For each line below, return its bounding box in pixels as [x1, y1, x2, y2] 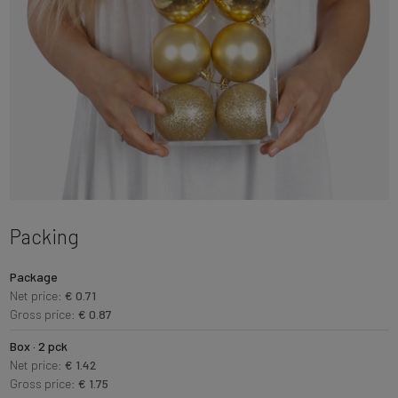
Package [9, 268, 58, 284]
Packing [9, 223, 79, 249]
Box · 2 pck [9, 338, 68, 354]
